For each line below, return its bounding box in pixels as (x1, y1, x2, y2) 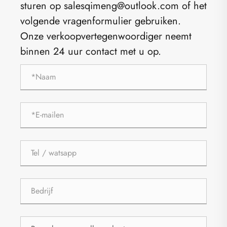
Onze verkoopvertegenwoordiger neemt (20, 28, 192, 44)
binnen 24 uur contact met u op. (20, 44, 161, 59)
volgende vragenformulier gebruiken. (20, 13, 181, 28)
